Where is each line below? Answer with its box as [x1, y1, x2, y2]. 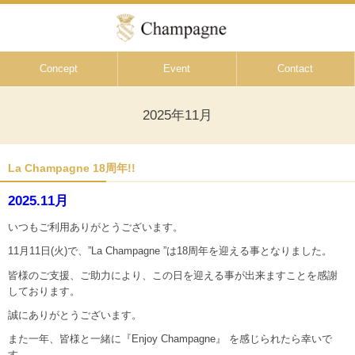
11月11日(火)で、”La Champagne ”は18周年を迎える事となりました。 [8, 245, 332, 258]
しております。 [8, 284, 80, 297]
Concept [40, 63, 78, 74]
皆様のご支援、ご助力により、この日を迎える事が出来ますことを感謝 [8, 269, 338, 281]
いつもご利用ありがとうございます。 [8, 220, 183, 233]
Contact [277, 63, 314, 74]
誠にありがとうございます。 [8, 309, 142, 322]
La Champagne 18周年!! [8, 161, 136, 174]
